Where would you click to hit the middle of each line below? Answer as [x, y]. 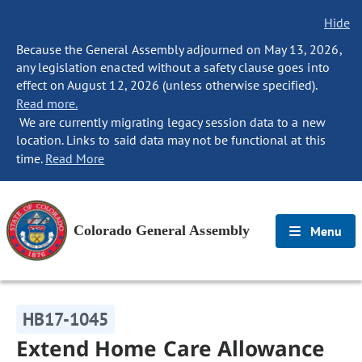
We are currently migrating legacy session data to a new [171, 122]
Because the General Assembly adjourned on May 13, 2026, [179, 49]
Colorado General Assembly [162, 230]
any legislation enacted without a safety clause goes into [173, 67]
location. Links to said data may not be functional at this [171, 140]
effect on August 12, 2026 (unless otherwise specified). [167, 85]
